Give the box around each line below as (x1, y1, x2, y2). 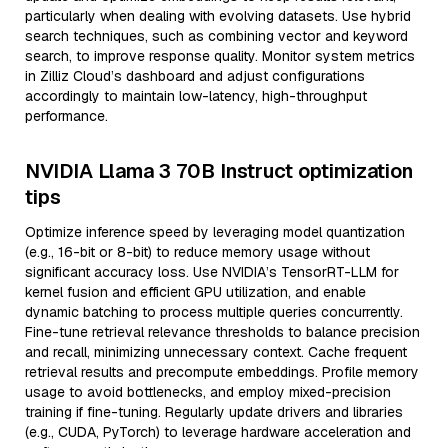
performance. (25, 107, 108, 125)
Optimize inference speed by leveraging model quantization (25, 223, 405, 241)
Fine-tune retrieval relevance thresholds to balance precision (25, 323, 420, 341)
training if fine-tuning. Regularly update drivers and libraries (25, 403, 403, 421)
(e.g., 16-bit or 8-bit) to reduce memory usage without (25, 243, 370, 261)
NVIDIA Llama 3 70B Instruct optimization (25, 158, 413, 184)
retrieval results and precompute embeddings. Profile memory (25, 363, 419, 381)
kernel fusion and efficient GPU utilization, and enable (25, 283, 366, 301)
